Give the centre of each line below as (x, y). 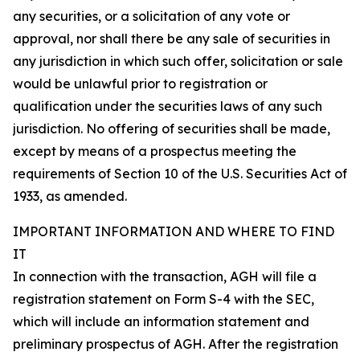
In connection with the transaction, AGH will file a (165, 276)
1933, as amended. (70, 196)
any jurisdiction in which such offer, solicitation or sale (178, 61)
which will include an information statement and (161, 321)
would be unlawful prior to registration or (140, 83)
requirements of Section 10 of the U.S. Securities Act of (180, 173)
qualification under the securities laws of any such (168, 106)
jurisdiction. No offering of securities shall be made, (172, 128)
